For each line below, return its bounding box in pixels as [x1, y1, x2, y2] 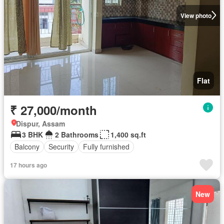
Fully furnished [83, 141, 129, 151]
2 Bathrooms [55, 129, 98, 139]
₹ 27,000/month [10, 101, 97, 118]
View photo [180, 10, 211, 20]
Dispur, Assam [16, 118, 65, 128]
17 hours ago [10, 160, 47, 169]
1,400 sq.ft [110, 129, 146, 139]
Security [48, 141, 74, 151]
